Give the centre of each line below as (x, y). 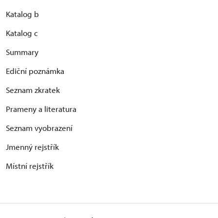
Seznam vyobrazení (39, 128)
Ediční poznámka (35, 71)
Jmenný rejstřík (32, 147)
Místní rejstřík (30, 166)
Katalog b (22, 14)
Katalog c (22, 33)
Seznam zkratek (33, 90)
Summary (22, 52)
